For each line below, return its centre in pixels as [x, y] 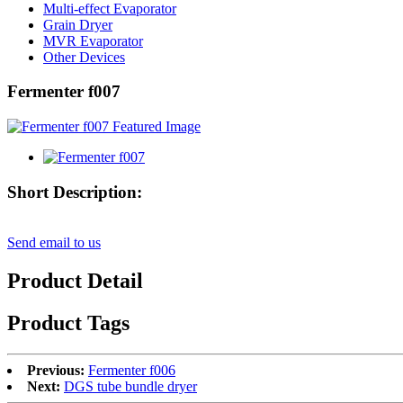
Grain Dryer [78, 24]
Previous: [56, 371]
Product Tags [68, 323]
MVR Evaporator [93, 40]
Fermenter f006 [132, 371]
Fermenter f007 [64, 92]
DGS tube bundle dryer [130, 387]
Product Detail [75, 281]
